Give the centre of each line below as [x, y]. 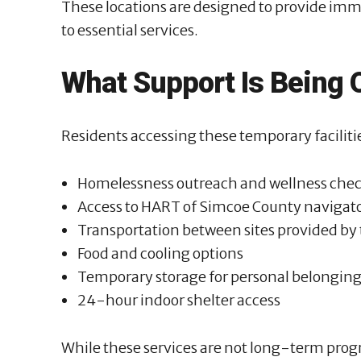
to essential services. [130, 30]
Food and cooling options [160, 253]
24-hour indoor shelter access [179, 300]
